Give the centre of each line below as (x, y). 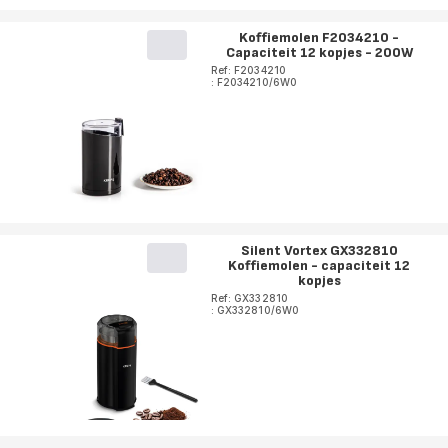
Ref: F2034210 (248, 70)
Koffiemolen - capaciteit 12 (319, 266)
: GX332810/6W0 (255, 310)
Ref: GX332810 (249, 298)
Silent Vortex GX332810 (319, 251)
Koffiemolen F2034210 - (319, 38)
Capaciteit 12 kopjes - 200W (319, 53)
